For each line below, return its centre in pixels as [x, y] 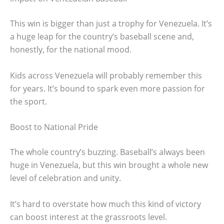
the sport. [28, 101]
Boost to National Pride [54, 127]
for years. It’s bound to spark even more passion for [107, 88]
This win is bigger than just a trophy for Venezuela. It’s [111, 23]
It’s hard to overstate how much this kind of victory [105, 204]
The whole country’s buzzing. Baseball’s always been [107, 152]
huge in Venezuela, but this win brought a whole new [109, 165]
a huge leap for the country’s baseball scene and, [102, 36]
